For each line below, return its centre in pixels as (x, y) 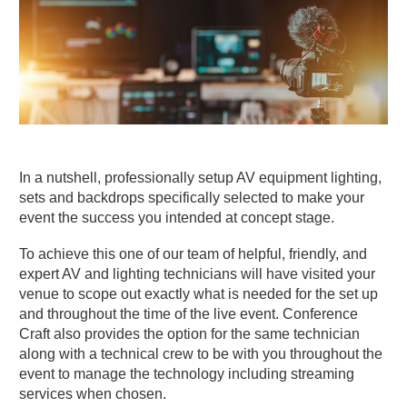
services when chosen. (93, 393)
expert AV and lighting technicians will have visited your (197, 273)
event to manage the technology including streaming (187, 373)
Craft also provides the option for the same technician (189, 333)
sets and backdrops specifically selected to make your (192, 198)
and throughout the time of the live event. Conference (189, 313)
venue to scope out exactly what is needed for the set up (199, 293)
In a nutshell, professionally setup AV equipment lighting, (200, 178)
